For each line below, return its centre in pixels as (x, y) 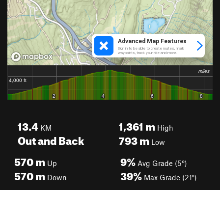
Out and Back (51, 139)
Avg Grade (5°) (161, 163)
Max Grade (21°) (169, 177)
